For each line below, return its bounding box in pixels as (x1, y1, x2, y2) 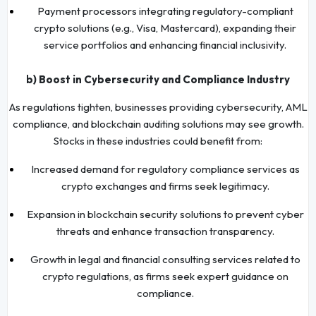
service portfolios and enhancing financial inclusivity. (44, 37, 286, 51)
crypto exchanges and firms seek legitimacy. (61, 178, 269, 193)
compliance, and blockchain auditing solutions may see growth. (12, 116, 304, 130)
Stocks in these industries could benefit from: (54, 133, 262, 147)
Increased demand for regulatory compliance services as (30, 162, 300, 176)
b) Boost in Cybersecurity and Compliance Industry (26, 72, 290, 86)
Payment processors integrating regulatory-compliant (37, 4, 293, 18)
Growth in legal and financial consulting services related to (30, 252, 300, 266)
